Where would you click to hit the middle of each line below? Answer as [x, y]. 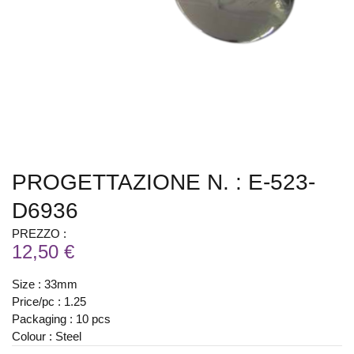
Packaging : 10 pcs [61, 319]
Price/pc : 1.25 [49, 302]
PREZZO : [39, 234]
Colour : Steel [47, 337]
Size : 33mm [45, 284]
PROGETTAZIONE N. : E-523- [164, 183]
